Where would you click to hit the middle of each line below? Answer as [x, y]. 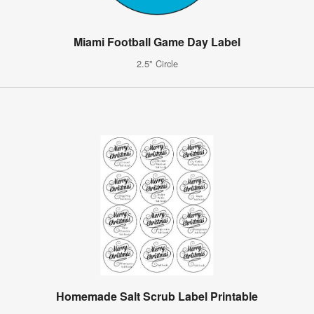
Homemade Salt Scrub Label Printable [157, 296]
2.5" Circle [157, 63]
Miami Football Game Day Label [157, 41]
